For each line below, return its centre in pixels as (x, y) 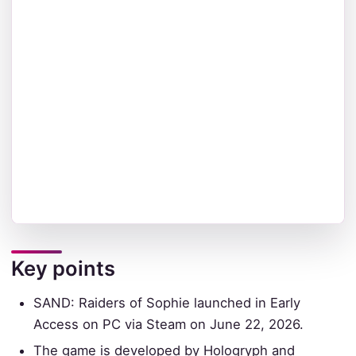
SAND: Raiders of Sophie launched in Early (167, 302)
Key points (63, 268)
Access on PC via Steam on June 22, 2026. (169, 324)
